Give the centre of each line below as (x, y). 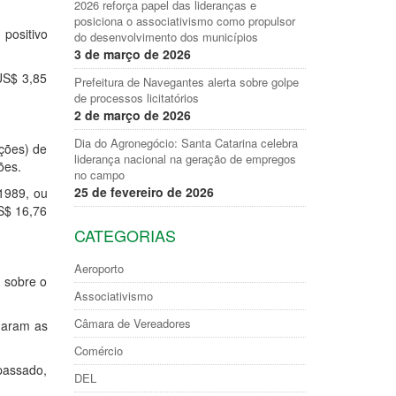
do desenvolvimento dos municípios (166, 37)
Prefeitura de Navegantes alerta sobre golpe (186, 82)
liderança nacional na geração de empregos (185, 159)
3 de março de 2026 (132, 54)
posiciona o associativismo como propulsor (184, 21)
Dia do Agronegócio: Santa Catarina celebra (186, 143)
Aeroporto (99, 268)
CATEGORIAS (125, 235)
